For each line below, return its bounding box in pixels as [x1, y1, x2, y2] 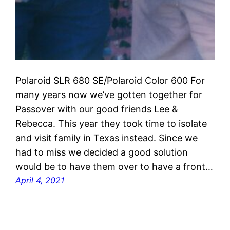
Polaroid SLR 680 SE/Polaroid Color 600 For [15, 75, 205, 86]
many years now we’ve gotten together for [15, 89, 203, 101]
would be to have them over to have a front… [15, 161, 214, 172]
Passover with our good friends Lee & [15, 104, 179, 115]
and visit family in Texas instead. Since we [15, 132, 198, 144]
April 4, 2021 [15, 175, 65, 186]
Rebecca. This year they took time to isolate [15, 118, 207, 129]
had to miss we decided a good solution [15, 147, 188, 158]
